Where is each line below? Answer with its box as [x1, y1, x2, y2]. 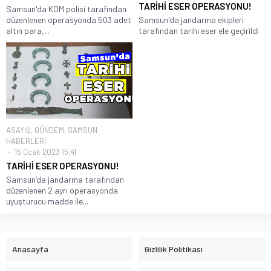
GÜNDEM [34, 125, 64, 135]
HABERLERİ [6, 135, 46, 146]
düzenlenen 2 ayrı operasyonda [6, 184, 118, 195]
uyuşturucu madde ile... [6, 195, 88, 206]
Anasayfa [12, 243, 48, 254]
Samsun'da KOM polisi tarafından [6, 4, 126, 15]
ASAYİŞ [6, 125, 31, 135]
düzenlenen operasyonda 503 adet [6, 15, 131, 25]
